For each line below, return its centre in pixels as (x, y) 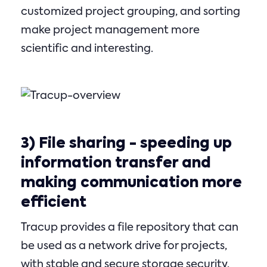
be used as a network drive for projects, (124, 246)
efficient (54, 203)
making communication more (131, 183)
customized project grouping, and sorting (131, 12)
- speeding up (179, 144)
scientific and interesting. (87, 49)
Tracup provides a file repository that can (130, 228)
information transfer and (116, 163)
